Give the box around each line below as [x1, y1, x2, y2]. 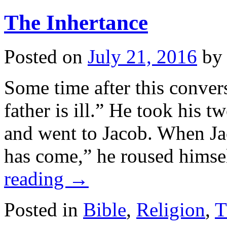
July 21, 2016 [88, 45, 197, 67]
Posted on [4, 45, 83, 67]
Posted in [4, 198, 78, 220]
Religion [136, 198, 205, 220]
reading [4, 167, 69, 190]
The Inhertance [4, 11, 148, 35]
